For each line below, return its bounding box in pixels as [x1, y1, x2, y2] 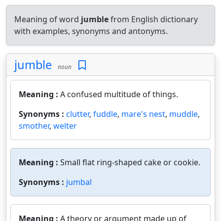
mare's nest [121, 109, 165, 119]
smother [19, 120, 49, 131]
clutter [66, 109, 89, 119]
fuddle [93, 109, 117, 119]
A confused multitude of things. [60, 89, 178, 100]
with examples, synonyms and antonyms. [14, 26, 168, 37]
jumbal [66, 177, 92, 187]
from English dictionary [109, 14, 198, 25]
